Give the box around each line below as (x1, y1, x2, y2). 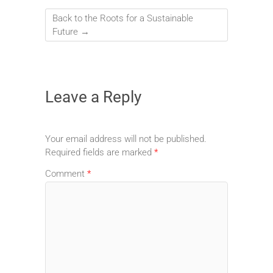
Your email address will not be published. (45, 133, 207, 144)
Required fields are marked (45, 146, 154, 158)
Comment (45, 168, 87, 180)
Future (52, 26, 80, 37)
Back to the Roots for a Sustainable (52, 12, 193, 24)
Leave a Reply (45, 87, 141, 106)
